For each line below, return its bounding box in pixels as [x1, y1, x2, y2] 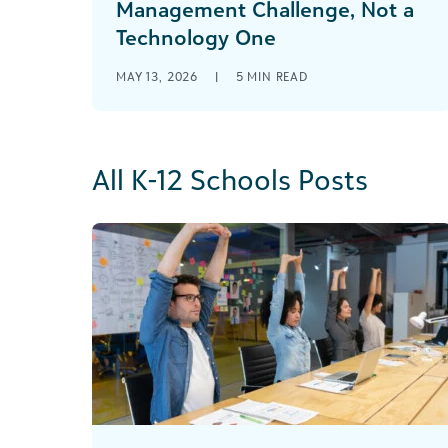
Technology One [116, 24, 276, 50]
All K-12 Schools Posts [92, 162, 368, 197]
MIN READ [247, 69, 309, 84]
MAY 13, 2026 [116, 69, 202, 84]
